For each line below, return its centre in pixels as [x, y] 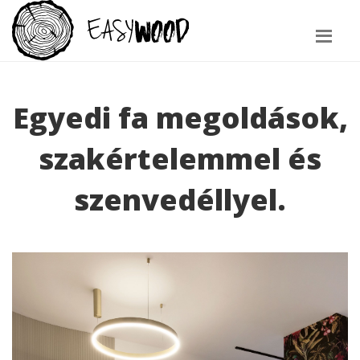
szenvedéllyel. [180, 200]
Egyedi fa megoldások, [180, 118]
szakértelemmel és [180, 159]
